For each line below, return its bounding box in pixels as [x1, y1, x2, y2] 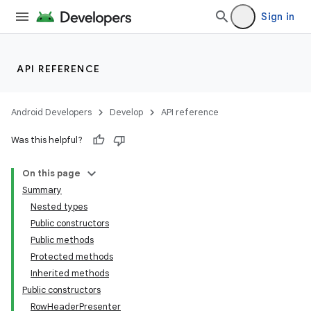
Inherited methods [31, 267, 109, 279]
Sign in [261, 10, 294, 23]
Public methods [31, 234, 94, 246]
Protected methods [31, 251, 113, 262]
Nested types [31, 201, 87, 212]
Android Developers [11, 106, 92, 118]
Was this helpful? [11, 134, 83, 146]
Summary [22, 184, 62, 196]
